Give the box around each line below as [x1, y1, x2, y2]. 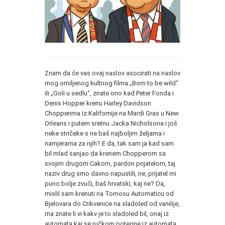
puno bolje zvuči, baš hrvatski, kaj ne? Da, [45, 179, 165, 187]
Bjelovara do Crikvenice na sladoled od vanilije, [45, 199, 180, 207]
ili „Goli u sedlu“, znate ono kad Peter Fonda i [45, 89, 174, 97]
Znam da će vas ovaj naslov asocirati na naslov [45, 69, 180, 77]
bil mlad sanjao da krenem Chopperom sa [45, 149, 166, 157]
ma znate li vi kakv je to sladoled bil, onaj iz [45, 209, 169, 217]
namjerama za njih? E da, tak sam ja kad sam [45, 139, 174, 147]
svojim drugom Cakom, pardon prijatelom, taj [45, 159, 175, 167]
